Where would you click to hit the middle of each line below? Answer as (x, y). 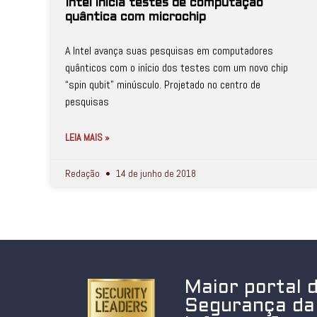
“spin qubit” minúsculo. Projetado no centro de (163, 85)
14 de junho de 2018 (155, 173)
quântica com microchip (136, 18)
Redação (83, 173)
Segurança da (250, 306)
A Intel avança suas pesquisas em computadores (169, 51)
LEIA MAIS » (87, 137)
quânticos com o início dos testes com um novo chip (177, 68)
